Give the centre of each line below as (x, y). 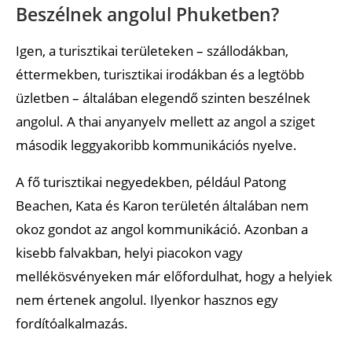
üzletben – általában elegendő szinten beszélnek (163, 97)
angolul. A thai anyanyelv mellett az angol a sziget (165, 121)
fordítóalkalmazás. (72, 323)
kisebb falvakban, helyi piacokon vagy (129, 252)
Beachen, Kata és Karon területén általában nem (162, 205)
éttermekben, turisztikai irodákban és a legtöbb (160, 74)
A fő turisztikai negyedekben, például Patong (151, 181)
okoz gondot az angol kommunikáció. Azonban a (162, 229)
